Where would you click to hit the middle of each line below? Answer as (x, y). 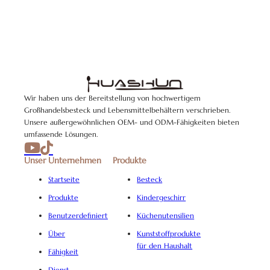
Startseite (64, 180)
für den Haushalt (165, 246)
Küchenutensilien (166, 216)
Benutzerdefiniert (78, 216)
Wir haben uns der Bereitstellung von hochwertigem (112, 98)
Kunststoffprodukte (169, 234)
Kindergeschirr (162, 198)
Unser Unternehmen (63, 161)
